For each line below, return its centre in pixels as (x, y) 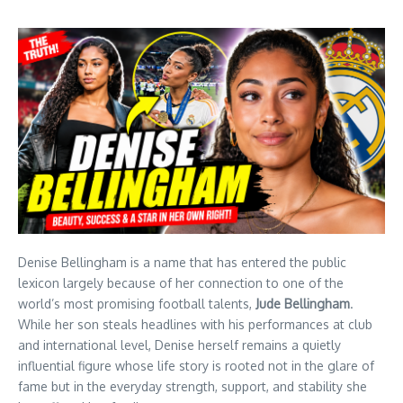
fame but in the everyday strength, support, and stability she (193, 387)
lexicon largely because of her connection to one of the (181, 283)
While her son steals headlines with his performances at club (195, 325)
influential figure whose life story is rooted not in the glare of (196, 366)
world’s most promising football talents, (137, 304)
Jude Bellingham (303, 304)
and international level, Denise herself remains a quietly (179, 345)
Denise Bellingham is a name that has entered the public (182, 263)
